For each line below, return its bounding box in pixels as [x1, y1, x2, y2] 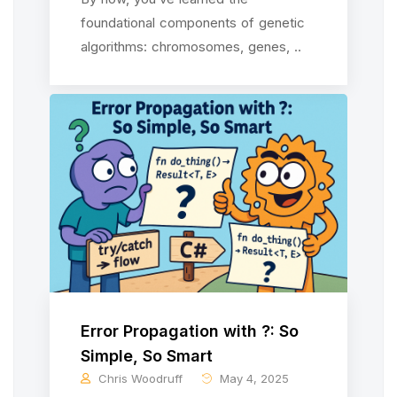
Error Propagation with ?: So [81, 322, 299, 340]
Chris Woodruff [98, 371, 183, 385]
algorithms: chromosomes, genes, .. [81, 38, 301, 55]
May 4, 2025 [216, 371, 289, 385]
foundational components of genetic [81, 14, 305, 31]
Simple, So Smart [81, 346, 213, 365]
